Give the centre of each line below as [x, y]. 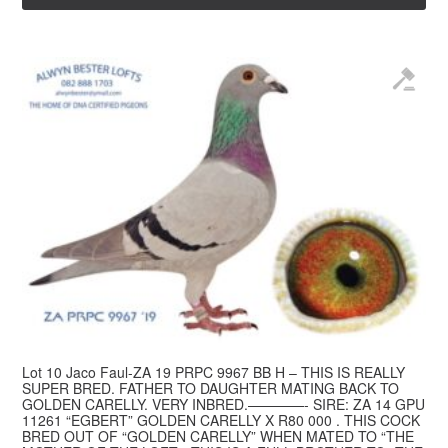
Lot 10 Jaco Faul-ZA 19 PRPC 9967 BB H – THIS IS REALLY [214, 372]
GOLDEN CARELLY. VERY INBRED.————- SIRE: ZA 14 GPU [224, 404]
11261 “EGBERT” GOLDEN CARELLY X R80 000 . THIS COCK [221, 420]
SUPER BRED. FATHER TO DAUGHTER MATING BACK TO [211, 388]
